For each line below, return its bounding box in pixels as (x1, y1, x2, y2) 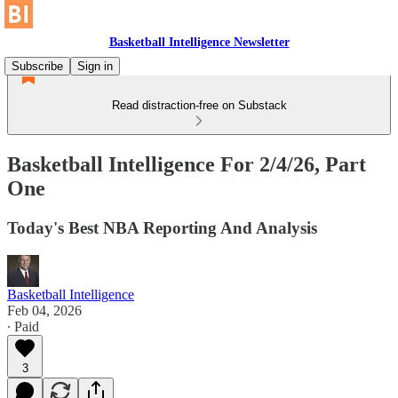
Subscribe (12, 60, 63, 73)
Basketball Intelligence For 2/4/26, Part (7, 152, 366, 176)
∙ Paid (7, 318, 39, 334)
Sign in (77, 60, 113, 73)
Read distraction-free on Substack (111, 99, 287, 112)
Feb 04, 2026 (7, 302, 82, 318)
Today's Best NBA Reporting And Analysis (7, 218, 317, 237)
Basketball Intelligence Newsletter (108, 36, 290, 49)
